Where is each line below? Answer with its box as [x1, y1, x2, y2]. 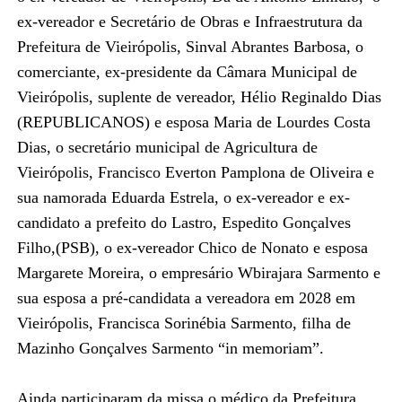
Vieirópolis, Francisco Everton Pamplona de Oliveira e [16, 162, 374, 181]
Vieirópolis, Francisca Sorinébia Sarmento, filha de [16, 313, 351, 332]
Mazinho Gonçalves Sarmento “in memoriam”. [16, 338, 328, 357]
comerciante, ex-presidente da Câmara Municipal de [16, 62, 357, 81]
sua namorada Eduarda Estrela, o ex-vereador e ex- [16, 188, 350, 206]
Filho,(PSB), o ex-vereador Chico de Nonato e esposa [16, 238, 368, 257]
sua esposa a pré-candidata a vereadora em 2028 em [16, 288, 355, 307]
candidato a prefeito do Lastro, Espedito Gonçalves [16, 213, 351, 232]
